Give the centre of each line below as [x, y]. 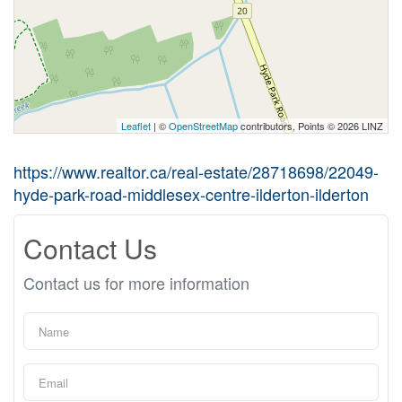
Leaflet [136, 126]
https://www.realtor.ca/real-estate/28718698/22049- [196, 171]
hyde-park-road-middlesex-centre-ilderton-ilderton [191, 194]
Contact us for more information [136, 283]
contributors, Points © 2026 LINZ [310, 126]
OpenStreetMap [203, 126]
